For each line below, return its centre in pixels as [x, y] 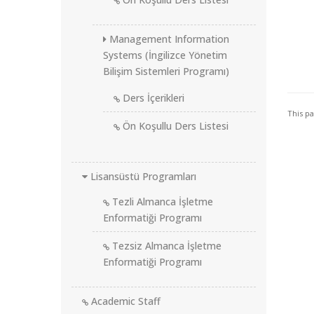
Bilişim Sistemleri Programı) [166, 71]
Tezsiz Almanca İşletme [165, 246]
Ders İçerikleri [152, 98]
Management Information [168, 39]
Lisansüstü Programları [142, 176]
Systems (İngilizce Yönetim [165, 55]
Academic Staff [124, 301]
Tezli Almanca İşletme [161, 202]
